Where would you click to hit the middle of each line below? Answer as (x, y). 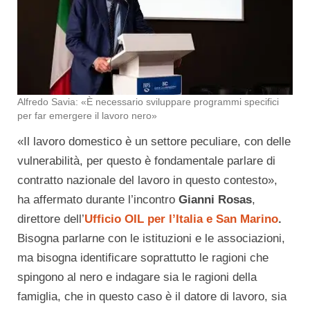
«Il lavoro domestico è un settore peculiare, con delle (154, 142)
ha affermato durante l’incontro (98, 200)
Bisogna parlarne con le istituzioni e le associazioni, (151, 239)
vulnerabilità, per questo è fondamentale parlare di (146, 161)
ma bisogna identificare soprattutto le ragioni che (143, 258)
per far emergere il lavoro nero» (87, 116)
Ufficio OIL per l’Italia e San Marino (181, 219)
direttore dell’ (51, 219)
